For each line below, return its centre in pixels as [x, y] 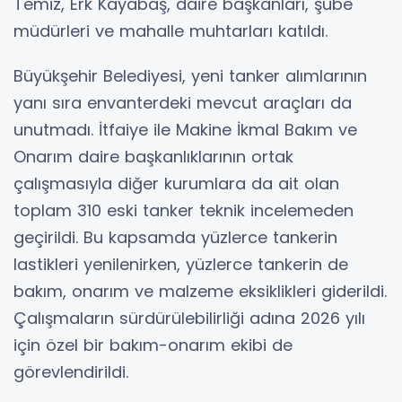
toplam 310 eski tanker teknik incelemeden [184, 210]
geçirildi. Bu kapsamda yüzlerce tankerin [175, 237]
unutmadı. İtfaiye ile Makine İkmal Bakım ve [185, 129]
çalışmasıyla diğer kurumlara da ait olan [176, 183]
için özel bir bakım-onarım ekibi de [153, 345]
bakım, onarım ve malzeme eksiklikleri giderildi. [200, 291]
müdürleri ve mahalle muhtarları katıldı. [170, 31]
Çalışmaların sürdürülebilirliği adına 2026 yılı [189, 318]
